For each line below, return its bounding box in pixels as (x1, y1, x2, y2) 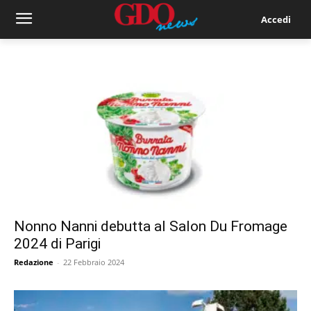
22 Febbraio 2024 (63, 257, 124, 268)
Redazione (14, 257, 53, 268)
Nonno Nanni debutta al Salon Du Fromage (14, 218, 287, 235)
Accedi (260, 12, 291, 26)
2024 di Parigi (14, 235, 101, 253)
